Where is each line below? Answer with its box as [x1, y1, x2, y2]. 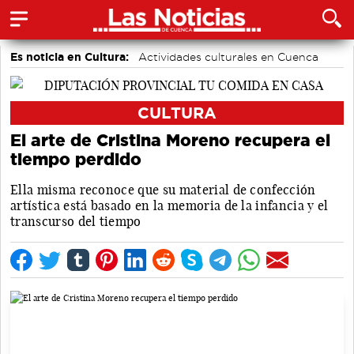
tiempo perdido [10, 149, 141, 168]
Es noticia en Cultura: [10, 51, 129, 63]
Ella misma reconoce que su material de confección [10, 181, 316, 198]
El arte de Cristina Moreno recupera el [10, 130, 330, 149]
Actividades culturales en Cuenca [138, 51, 318, 62]
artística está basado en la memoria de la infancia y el [10, 197, 329, 213]
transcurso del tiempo [10, 213, 141, 229]
